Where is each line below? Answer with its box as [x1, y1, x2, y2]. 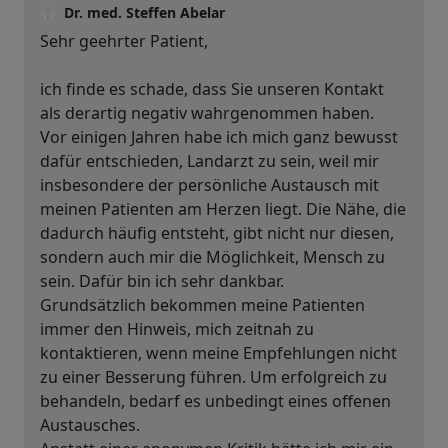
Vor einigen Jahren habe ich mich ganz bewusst [40, 125, 398, 148]
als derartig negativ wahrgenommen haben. [40, 101, 374, 124]
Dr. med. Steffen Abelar [64, 2, 225, 22]
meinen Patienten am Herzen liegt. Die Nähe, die [40, 197, 406, 220]
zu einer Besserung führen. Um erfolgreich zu [40, 365, 387, 388]
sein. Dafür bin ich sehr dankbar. [40, 269, 284, 292]
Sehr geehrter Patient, [40, 29, 208, 52]
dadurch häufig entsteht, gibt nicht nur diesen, [40, 221, 394, 244]
